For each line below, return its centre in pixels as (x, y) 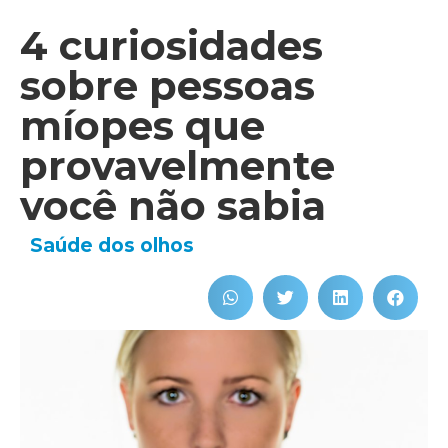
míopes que (142, 125)
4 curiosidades (171, 45)
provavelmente (177, 165)
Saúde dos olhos (112, 245)
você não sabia (173, 205)
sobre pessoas (167, 85)
